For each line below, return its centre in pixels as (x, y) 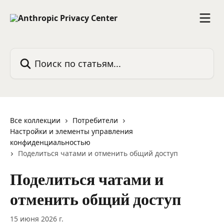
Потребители (95, 120)
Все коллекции (35, 120)
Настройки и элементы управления (71, 131)
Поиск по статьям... (47, 53)
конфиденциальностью (50, 142)
